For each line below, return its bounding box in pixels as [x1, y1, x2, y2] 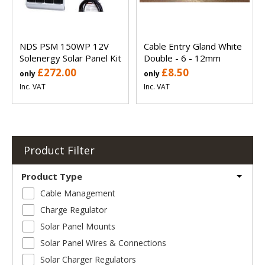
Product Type [21, 170, 82, 182]
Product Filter [24, 143, 95, 157]
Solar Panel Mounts [40, 220, 115, 232]
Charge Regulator [40, 203, 107, 215]
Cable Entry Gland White [144, 40, 242, 52]
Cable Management [40, 187, 115, 199]
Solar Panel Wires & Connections [40, 237, 166, 248]
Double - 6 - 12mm [144, 51, 221, 64]
